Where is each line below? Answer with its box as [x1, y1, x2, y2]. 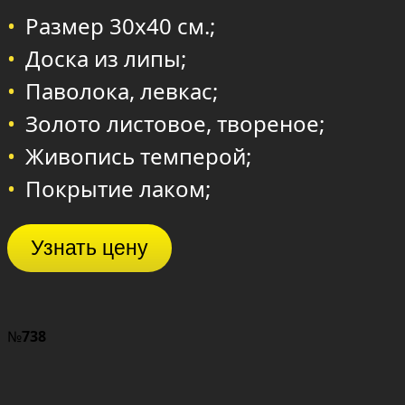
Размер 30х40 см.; [25, 11, 215, 42]
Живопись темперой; [25, 141, 251, 172]
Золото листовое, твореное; [25, 108, 325, 139]
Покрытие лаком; [25, 174, 211, 204]
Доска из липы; [25, 43, 186, 74]
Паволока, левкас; [25, 76, 218, 107]
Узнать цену [31, 236, 148, 260]
